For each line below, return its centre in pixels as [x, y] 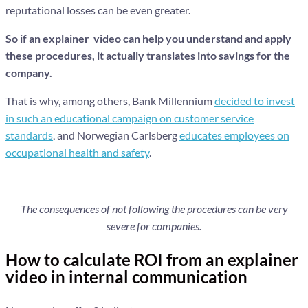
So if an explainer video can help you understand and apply [148, 38]
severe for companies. [154, 225]
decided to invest [255, 100]
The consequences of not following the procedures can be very [154, 208]
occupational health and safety [77, 152]
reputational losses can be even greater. [98, 10]
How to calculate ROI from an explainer [152, 259]
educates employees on [234, 135]
